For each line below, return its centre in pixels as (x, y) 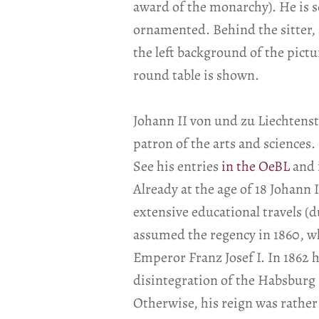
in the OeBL (256, 166)
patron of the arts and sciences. (224, 143)
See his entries (177, 166)
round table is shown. (196, 75)
